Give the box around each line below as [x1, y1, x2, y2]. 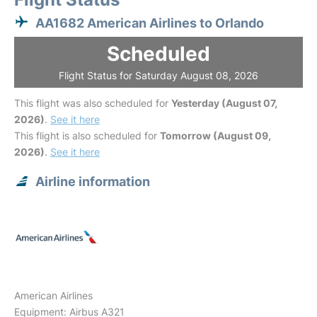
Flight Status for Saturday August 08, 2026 [59, 69, 258, 81]
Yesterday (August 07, [171, 97, 277, 109]
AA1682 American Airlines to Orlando [35, 16, 264, 30]
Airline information [35, 174, 150, 189]
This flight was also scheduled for [14, 97, 171, 109]
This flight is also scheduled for [14, 129, 160, 142]
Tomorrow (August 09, [160, 129, 271, 142]
